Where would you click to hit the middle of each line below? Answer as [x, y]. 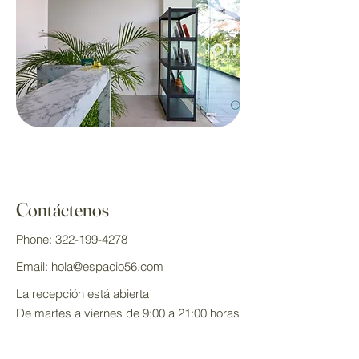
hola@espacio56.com [107, 266]
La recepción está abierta [83, 294]
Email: [34, 266]
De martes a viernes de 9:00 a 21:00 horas [128, 313]
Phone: [36, 239]
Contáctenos [63, 210]
